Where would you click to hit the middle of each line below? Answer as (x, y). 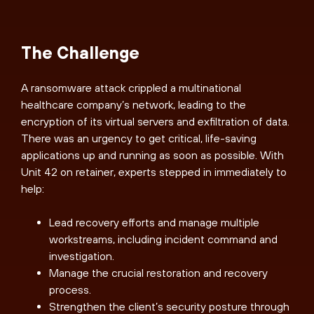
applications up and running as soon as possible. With (152, 155)
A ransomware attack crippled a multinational (131, 88)
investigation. (82, 256)
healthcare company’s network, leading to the (134, 105)
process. (70, 290)
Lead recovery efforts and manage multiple (154, 223)
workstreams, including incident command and (163, 239)
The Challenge (80, 53)
